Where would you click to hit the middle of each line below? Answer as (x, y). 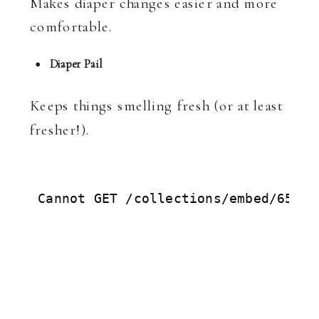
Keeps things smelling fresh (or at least (157, 105)
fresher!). (60, 130)
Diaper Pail (76, 64)
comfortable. (71, 27)
